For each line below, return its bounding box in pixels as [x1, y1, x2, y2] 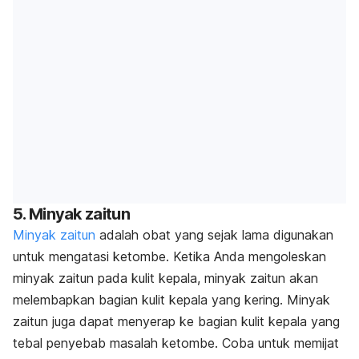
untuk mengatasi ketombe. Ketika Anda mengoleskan [13, 248, 326, 265]
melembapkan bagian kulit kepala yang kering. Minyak [13, 292, 330, 309]
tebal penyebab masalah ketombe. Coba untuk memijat [13, 335, 339, 352]
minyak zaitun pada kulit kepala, [13, 270, 204, 287]
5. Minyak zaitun [13, 204, 130, 224]
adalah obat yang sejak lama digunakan [95, 227, 333, 244]
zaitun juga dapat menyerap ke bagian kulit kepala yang [13, 313, 340, 330]
